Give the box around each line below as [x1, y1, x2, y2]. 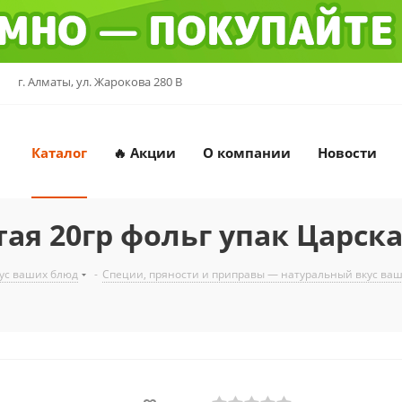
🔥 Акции [112, 144, 176, 162]
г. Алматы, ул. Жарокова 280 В [18, 74, 182, 90]
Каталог [31, 144, 87, 162]
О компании [202, 144, 291, 162]
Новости [318, 144, 377, 162]
